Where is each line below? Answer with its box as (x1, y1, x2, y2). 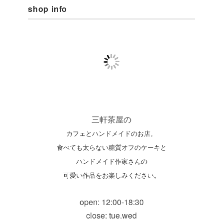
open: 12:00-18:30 (79, 196, 144, 208)
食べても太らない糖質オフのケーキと (56, 142, 167, 152)
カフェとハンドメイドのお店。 (66, 128, 157, 138)
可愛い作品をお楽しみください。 (63, 170, 160, 180)
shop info (28, 3, 68, 14)
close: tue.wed (86, 210, 137, 221)
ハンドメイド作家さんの (76, 156, 147, 166)
